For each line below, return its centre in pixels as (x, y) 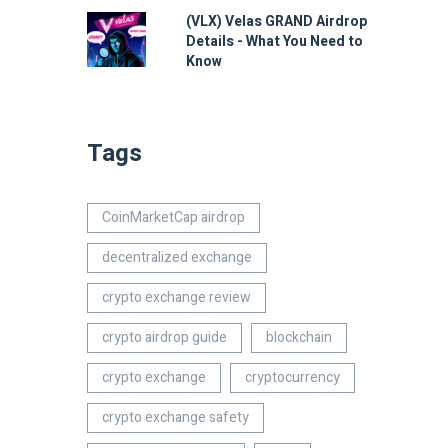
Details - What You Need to (274, 41)
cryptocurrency (292, 377)
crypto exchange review (176, 297)
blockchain (299, 337)
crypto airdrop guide (164, 337)
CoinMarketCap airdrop (173, 217)
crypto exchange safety (175, 417)
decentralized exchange (177, 257)
